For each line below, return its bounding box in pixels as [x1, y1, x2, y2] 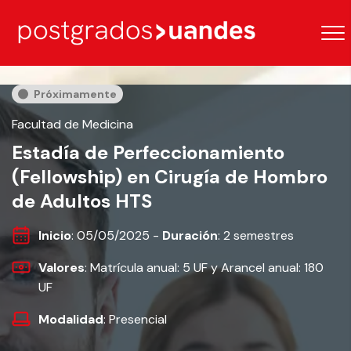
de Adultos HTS [12, 189, 152, 213]
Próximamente [34, 87, 117, 101]
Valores [38, 259, 85, 276]
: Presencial [103, 311, 167, 327]
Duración [162, 227, 218, 244]
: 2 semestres [218, 227, 294, 244]
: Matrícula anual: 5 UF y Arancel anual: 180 [85, 259, 324, 276]
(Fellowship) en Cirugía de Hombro [12, 165, 327, 189]
